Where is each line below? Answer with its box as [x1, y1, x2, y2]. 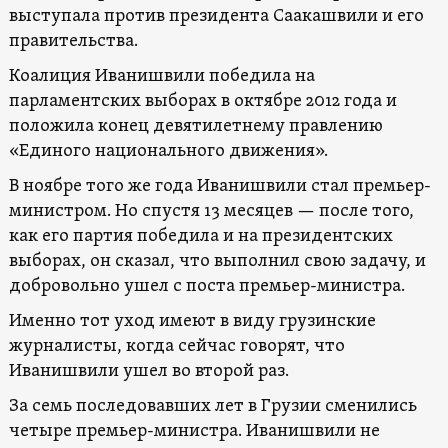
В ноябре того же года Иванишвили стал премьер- [8, 174, 431, 198]
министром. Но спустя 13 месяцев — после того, [8, 199, 414, 223]
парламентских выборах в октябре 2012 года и [8, 89, 397, 113]
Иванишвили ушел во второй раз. [8, 359, 289, 383]
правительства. [8, 29, 138, 53]
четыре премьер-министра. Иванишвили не [8, 419, 380, 443]
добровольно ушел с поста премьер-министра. [8, 274, 405, 298]
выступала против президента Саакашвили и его [8, 4, 424, 28]
